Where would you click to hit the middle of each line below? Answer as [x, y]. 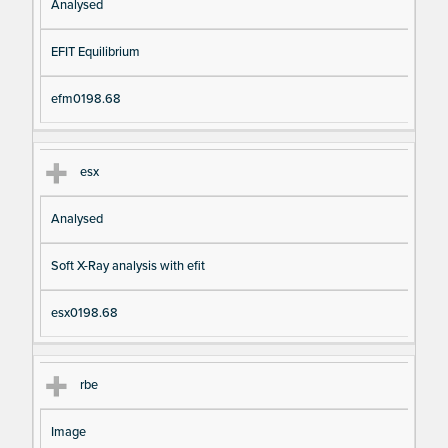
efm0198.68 [85, 99]
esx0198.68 [84, 312]
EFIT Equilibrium [95, 52]
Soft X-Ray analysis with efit [127, 265]
